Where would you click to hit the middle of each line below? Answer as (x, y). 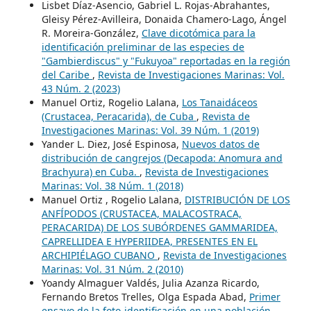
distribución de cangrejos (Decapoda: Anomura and (162, 158)
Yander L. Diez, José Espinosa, (111, 144)
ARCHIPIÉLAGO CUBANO (99, 255)
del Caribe (67, 74)
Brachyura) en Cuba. (90, 171)
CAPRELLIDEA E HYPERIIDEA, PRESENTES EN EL (149, 241)
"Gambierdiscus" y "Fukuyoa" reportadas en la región (166, 60)
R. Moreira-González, (91, 33)
